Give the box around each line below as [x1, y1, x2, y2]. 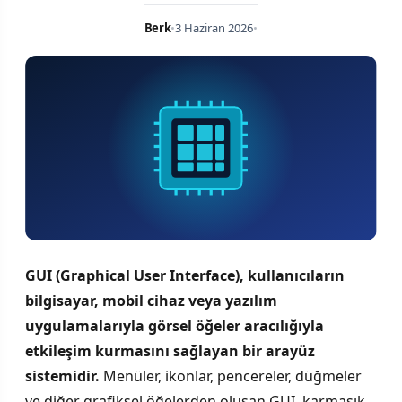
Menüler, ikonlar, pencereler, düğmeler [100, 365, 362, 386]
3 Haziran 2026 [175, 20, 254, 36]
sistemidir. [25, 365, 100, 386]
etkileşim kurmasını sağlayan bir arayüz [25, 340, 315, 361]
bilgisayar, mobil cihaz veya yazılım [25, 290, 277, 310]
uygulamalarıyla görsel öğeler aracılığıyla [25, 315, 324, 336]
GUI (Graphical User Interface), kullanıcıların [25, 265, 345, 285]
